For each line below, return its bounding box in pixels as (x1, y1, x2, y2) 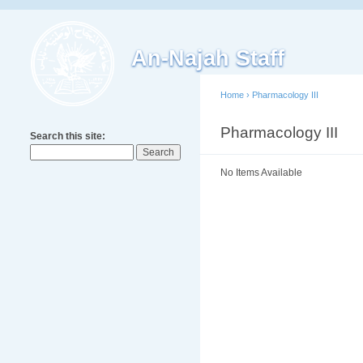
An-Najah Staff (131, 46, 284, 70)
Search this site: (30, 130, 105, 142)
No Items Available (220, 167, 302, 178)
